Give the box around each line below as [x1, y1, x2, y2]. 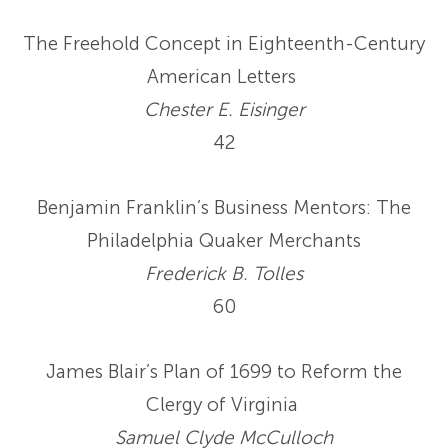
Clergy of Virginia [145, 393, 303, 417]
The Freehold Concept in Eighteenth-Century [23, 32, 425, 56]
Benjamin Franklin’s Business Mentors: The [37, 196, 411, 220]
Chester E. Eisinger [143, 98, 305, 122]
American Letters [147, 65, 301, 89]
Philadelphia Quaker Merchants [87, 229, 361, 253]
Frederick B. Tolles [145, 262, 303, 286]
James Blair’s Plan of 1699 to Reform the [46, 360, 402, 384]
